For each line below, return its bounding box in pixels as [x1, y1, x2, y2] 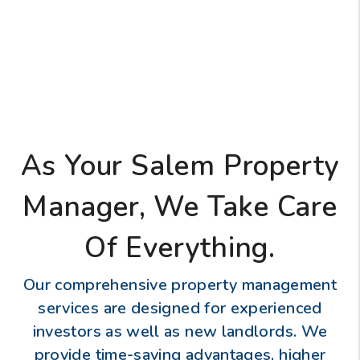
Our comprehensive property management [22, 273, 337, 296]
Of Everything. [84, 228, 276, 267]
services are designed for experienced [38, 297, 322, 319]
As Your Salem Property [20, 146, 340, 185]
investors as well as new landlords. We [32, 320, 328, 342]
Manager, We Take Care [22, 187, 337, 226]
